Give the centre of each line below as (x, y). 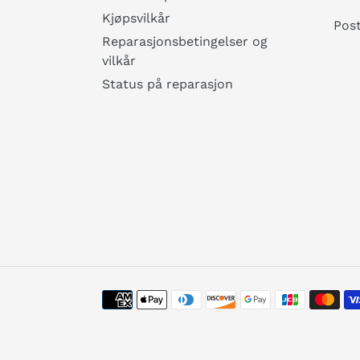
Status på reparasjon (168, 84)
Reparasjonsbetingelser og (185, 41)
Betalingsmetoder (157, 297)
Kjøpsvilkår (136, 18)
